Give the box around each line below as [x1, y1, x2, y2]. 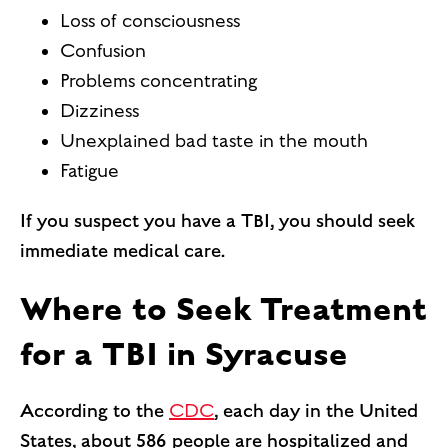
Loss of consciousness [60, 9, 240, 32]
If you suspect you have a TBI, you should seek [20, 209, 415, 232]
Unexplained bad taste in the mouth [60, 129, 368, 152]
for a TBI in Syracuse [20, 330, 348, 376]
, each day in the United [214, 399, 418, 422]
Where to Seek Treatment [20, 285, 427, 331]
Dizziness [60, 99, 139, 122]
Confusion [60, 39, 146, 62]
